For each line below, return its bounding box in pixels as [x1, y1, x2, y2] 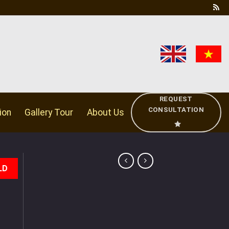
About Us [86, 107, 124, 118]
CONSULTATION [148, 106, 204, 113]
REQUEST [159, 95, 193, 103]
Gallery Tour [25, 107, 74, 118]
